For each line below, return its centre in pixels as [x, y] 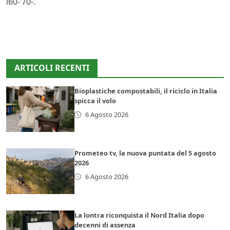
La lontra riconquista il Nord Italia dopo [140, 215]
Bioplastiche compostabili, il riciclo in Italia [146, 91]
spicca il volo [95, 101]
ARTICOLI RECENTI [52, 68]
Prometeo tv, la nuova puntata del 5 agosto [146, 153]
